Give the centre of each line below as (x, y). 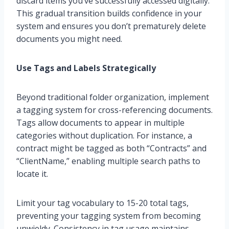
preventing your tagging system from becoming (109, 216)
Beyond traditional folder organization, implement (113, 97)
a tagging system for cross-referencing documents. (114, 110)
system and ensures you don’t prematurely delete (111, 26)
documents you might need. (69, 39)
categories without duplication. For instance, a (104, 136)
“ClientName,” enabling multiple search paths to (108, 161)
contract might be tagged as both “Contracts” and (111, 148)
